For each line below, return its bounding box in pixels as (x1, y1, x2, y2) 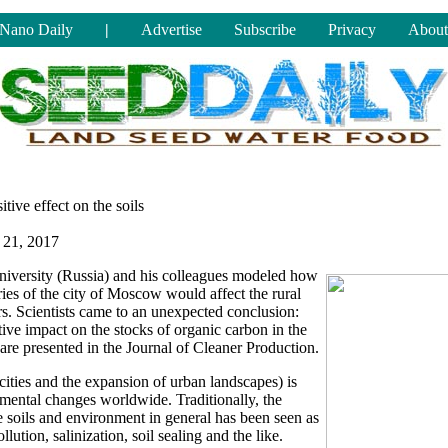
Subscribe (234, 21, 296, 38)
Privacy (328, 21, 376, 38)
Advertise (141, 21, 202, 38)
